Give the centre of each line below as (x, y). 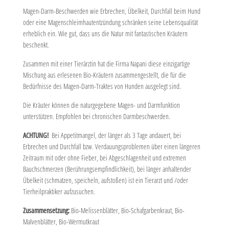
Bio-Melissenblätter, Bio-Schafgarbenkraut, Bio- (128, 210)
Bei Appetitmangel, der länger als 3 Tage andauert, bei (116, 135)
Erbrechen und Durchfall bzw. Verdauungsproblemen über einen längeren (112, 146)
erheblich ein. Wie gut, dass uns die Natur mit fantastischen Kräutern (105, 33)
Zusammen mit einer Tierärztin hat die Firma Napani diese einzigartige (107, 64)
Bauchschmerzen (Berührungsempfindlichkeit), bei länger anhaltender (107, 169)
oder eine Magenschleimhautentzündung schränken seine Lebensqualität (110, 22)
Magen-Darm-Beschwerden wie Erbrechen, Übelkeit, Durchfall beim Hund (112, 11)
